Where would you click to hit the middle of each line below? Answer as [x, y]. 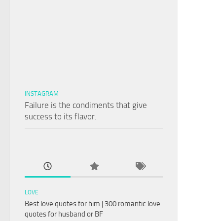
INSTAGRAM [42, 94]
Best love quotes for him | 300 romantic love [92, 204]
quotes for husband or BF [64, 214]
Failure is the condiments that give [86, 105]
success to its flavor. [61, 117]
